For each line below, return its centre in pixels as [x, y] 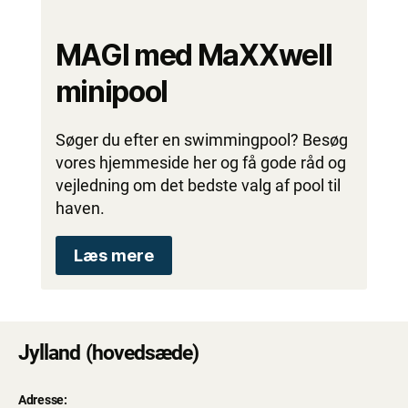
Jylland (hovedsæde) [109, 352]
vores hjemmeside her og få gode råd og [200, 162]
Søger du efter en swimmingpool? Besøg [201, 139]
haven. [80, 208]
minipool [112, 91]
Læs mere [113, 255]
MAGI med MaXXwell [194, 55]
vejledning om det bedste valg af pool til [198, 185]
